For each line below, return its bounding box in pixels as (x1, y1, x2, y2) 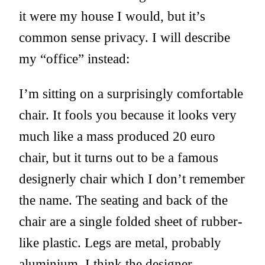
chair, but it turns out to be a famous (19, 150, 218, 166)
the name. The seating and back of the (19, 192, 228, 208)
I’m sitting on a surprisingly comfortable (19, 86, 243, 102)
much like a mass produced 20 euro (19, 128, 215, 144)
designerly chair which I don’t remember (19, 171, 245, 187)
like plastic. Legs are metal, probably (19, 235, 221, 251)
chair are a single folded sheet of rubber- (19, 214, 243, 230)
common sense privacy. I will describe (19, 30, 230, 46)
